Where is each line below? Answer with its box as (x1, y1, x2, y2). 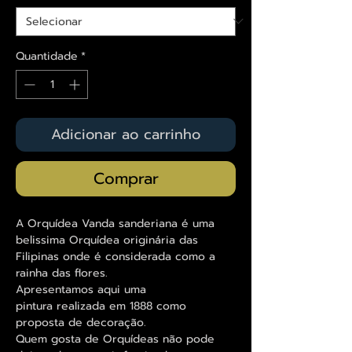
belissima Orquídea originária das (16, 231, 198, 248)
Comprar (93, 166, 159, 190)
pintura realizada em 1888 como (16, 297, 186, 314)
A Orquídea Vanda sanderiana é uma (16, 214, 214, 232)
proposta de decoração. (16, 313, 146, 331)
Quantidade (16, 47, 78, 64)
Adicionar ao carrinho (51, 123, 200, 145)
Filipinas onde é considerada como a (16, 247, 215, 265)
